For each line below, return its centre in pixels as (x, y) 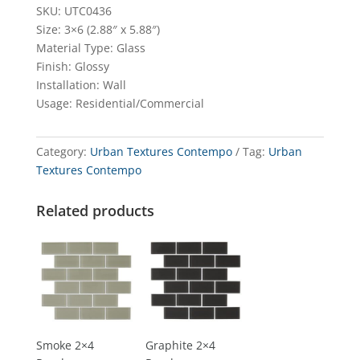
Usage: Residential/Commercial (120, 103)
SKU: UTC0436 (74, 10)
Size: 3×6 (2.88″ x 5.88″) (98, 29)
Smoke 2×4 (65, 346)
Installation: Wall (81, 84)
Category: (63, 151)
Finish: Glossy (72, 66)
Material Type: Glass (90, 47)
